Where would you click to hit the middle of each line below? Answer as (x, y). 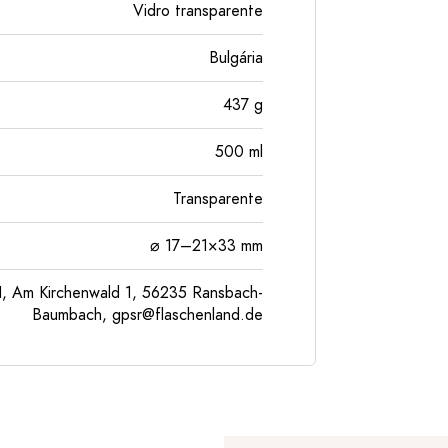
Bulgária (236, 58)
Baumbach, (72, 315)
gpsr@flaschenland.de (187, 315)
